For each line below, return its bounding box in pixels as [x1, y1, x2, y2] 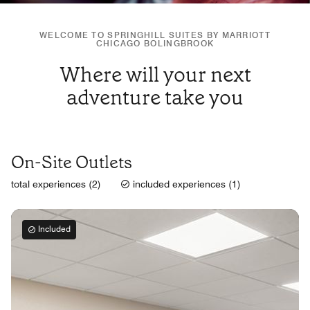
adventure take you [66, 84, 244, 111]
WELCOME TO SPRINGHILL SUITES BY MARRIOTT [39, 30, 271, 40]
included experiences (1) [130, 179, 241, 190]
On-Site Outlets [11, 151, 132, 174]
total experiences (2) [11, 179, 104, 190]
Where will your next [59, 61, 251, 89]
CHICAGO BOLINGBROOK [95, 38, 215, 48]
